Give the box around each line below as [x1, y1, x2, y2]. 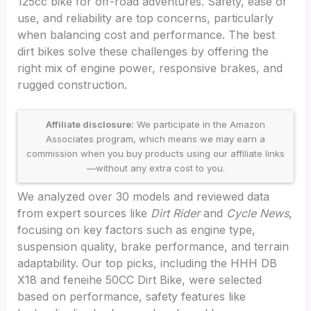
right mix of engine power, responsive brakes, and [17, 60, 283, 75]
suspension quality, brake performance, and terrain [17, 239, 289, 254]
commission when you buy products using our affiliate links [26, 148, 285, 160]
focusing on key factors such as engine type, [17, 223, 256, 237]
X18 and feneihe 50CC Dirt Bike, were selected [17, 273, 262, 287]
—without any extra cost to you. [86, 162, 225, 174]
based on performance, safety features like [17, 289, 246, 304]
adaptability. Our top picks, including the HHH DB [17, 256, 278, 271]
